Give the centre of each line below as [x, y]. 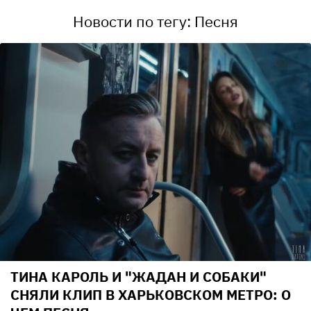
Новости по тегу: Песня [155, 22]
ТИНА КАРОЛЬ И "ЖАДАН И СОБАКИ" [138, 276]
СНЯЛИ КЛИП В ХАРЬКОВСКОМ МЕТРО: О [151, 294]
